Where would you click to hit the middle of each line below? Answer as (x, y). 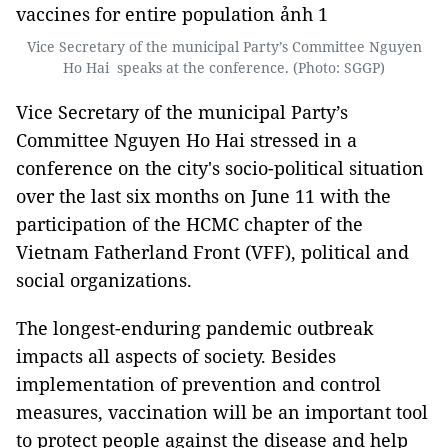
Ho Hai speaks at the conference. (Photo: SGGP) (224, 68)
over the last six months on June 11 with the (203, 196)
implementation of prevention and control (198, 384)
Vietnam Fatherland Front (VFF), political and (212, 252)
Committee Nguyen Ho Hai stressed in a (186, 140)
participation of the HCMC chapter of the (189, 224)
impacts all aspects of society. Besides (176, 356)
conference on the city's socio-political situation (220, 168)
